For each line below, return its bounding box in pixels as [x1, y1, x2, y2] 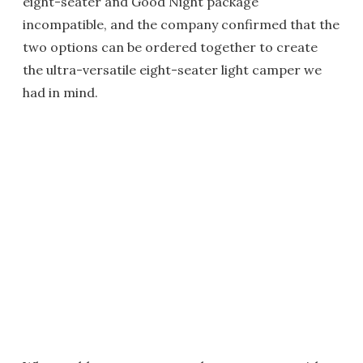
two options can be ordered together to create [23, 38, 318, 55]
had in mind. [23, 83, 98, 100]
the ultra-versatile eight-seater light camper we [23, 61, 322, 78]
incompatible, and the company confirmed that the [23, 15, 340, 32]
